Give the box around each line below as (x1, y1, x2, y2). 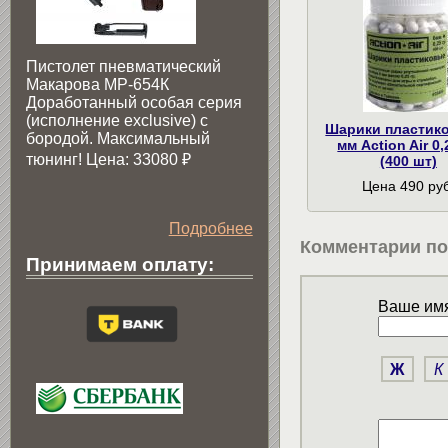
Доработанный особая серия (26, 93, 242, 111)
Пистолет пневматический (26, 57, 221, 75)
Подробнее (168, 219, 253, 237)
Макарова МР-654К (26, 75, 169, 93)
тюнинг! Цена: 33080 (26, 150, 182, 168)
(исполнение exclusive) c (26, 111, 208, 129)
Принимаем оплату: (26, 253, 214, 275)
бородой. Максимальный (26, 129, 210, 147)
